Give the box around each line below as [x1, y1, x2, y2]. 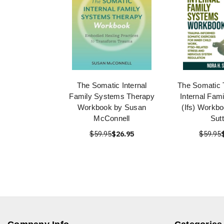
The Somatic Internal [76, 81, 147, 89]
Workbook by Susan [77, 103, 146, 111]
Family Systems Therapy [69, 92, 154, 100]
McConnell [93, 114, 130, 122]
